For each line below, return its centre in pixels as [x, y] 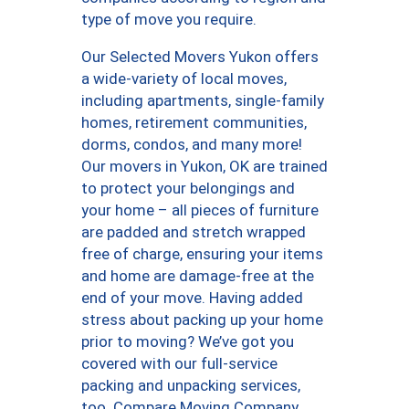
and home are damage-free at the [198, 275]
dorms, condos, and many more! [192, 144]
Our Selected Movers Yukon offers [200, 56]
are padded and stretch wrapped [194, 231]
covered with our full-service [179, 363]
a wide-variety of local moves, [184, 78]
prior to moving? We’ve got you [188, 341]
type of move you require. [169, 19]
